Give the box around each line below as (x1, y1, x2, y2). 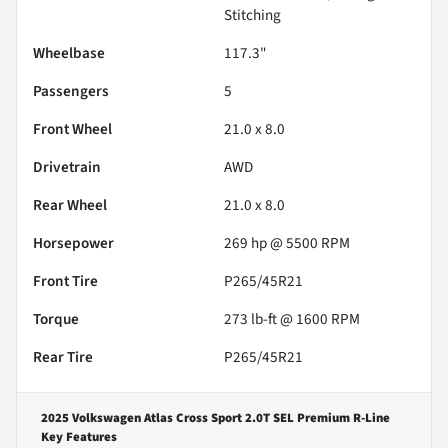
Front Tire (33, 269, 98, 292)
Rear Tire (33, 345, 93, 368)
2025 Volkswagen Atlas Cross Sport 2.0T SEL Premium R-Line (41, 408, 390, 427)
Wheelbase (33, 41, 105, 64)
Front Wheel (33, 117, 112, 140)
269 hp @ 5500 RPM (224, 231, 350, 254)
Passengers (33, 79, 109, 102)
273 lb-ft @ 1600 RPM (224, 307, 360, 330)
